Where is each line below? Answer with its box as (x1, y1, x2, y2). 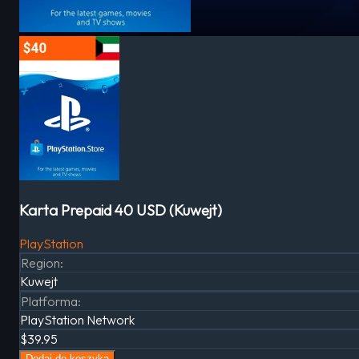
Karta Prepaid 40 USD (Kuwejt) (19, 200, 222, 220)
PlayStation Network (20, 312, 135, 329)
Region (21, 255, 60, 272)
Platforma (21, 293, 78, 310)
